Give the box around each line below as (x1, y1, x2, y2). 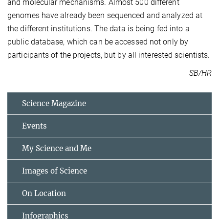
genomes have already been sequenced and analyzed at (7, 11, 203, 21)
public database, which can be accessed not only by (7, 37, 189, 47)
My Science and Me (22, 144, 91, 153)
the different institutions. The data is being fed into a (7, 24, 190, 34)
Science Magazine (22, 99, 86, 109)
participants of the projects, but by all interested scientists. (7, 50, 210, 60)
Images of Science (22, 166, 87, 176)
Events (22, 121, 47, 131)
